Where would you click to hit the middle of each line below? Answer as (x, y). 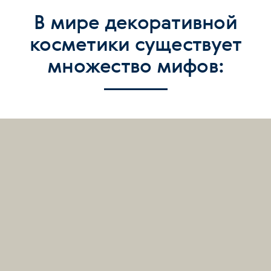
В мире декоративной (135, 21)
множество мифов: (135, 65)
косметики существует (135, 43)
